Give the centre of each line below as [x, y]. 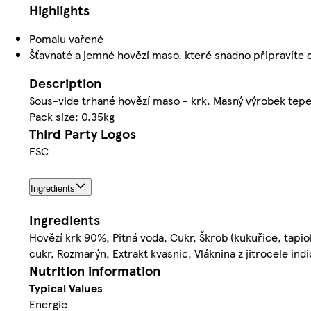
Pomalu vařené [66, 39]
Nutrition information [95, 271]
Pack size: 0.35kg [72, 117]
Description [65, 83]
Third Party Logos [83, 134]
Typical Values [66, 288]
